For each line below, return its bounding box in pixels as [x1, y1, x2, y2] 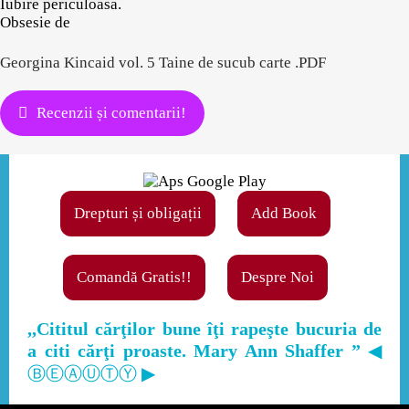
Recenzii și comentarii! [37, 104, 186, 121]
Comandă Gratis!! [77, 268, 192, 286]
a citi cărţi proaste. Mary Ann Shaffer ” [27, 341, 368, 361]
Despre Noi [241, 268, 314, 286]
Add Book [251, 204, 317, 222]
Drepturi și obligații [74, 204, 202, 222]
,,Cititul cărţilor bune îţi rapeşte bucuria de [27, 319, 382, 339]
